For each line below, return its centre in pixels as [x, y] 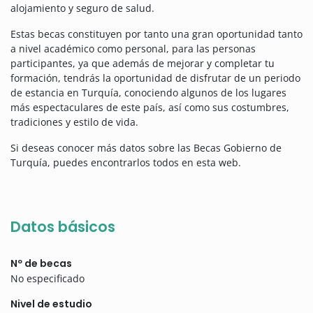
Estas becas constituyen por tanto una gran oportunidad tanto [156, 34]
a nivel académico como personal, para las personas [133, 49]
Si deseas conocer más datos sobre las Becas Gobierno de [146, 148]
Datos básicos [63, 227]
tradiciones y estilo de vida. [74, 122]
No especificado [48, 279]
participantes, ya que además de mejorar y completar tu [143, 64]
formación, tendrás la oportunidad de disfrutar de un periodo [155, 78]
